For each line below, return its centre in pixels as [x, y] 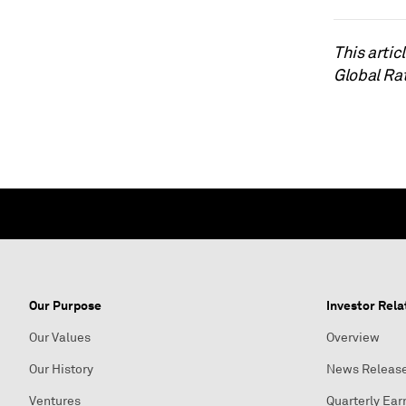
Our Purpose [65, 305]
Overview [353, 338]
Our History [61, 369]
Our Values [60, 338]
